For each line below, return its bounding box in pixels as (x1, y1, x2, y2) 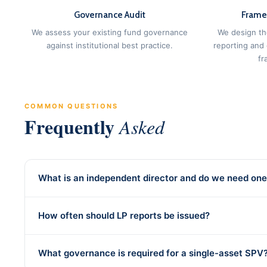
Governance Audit (73, 10, 145, 20)
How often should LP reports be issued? (38, 210, 210, 221)
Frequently (24, 113, 119, 141)
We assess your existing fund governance (31, 27, 188, 37)
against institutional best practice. (46, 41, 173, 50)
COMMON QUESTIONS (24, 102, 119, 110)
